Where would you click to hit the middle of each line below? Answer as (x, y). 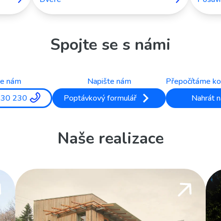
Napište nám (109, 81)
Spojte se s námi (110, 45)
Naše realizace (110, 138)
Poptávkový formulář (100, 98)
